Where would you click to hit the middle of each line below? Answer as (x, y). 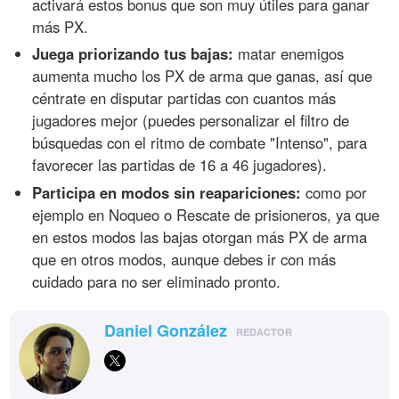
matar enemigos (289, 54)
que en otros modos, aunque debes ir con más (184, 260)
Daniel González (166, 331)
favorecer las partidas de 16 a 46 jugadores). (180, 165)
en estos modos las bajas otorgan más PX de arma (200, 237)
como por (334, 193)
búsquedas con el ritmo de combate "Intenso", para (200, 143)
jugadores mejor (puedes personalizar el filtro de (191, 121)
